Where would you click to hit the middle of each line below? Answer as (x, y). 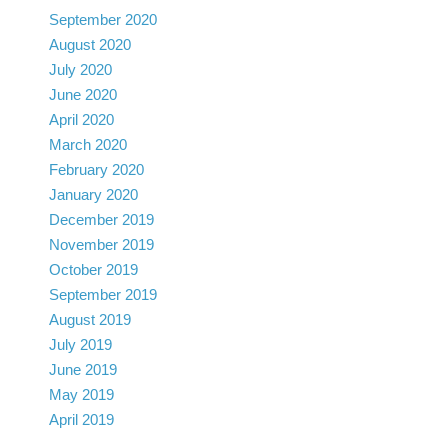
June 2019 (83, 369)
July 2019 (80, 344)
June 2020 (83, 94)
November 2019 (101, 244)
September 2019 (103, 294)
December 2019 (101, 219)
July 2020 (80, 69)
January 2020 (93, 194)
